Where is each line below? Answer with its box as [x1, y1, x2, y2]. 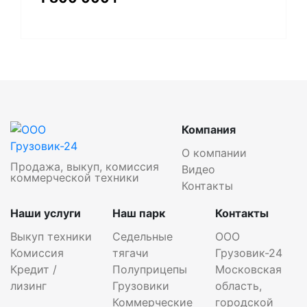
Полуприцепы [112, 262, 188, 276]
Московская [214, 262, 282, 276]
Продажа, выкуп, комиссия [10, 159, 159, 173]
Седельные [112, 229, 173, 243]
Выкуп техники [10, 229, 92, 243]
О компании [182, 145, 247, 160]
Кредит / [10, 262, 57, 276]
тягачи [112, 245, 149, 260]
